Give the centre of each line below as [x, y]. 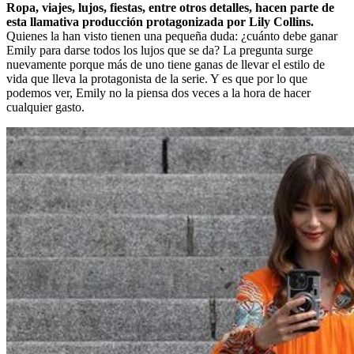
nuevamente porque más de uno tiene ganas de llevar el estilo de [166, 64]
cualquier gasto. [45, 107]
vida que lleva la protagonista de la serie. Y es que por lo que [157, 78]
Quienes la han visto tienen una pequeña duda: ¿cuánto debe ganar [172, 36]
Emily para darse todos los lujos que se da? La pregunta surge [160, 50]
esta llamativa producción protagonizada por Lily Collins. [160, 21]
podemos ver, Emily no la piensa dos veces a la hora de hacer [158, 92]
